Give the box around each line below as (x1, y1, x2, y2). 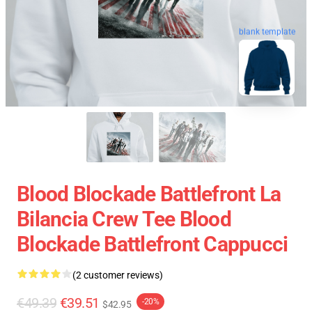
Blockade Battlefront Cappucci (17, 232, 288, 257)
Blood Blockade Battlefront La (17, 182, 281, 207)
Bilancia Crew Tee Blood (17, 207, 231, 232)
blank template (239, 26, 295, 37)
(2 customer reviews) (72, 270, 163, 281)
